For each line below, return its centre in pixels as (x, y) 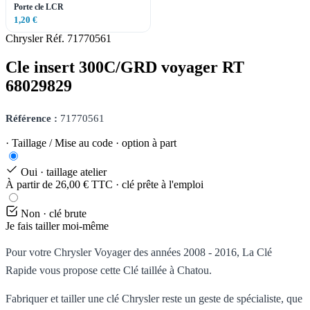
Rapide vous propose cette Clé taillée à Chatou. (109, 270)
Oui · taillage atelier (64, 172)
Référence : (31, 119)
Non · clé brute (54, 214)
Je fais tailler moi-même (57, 226)
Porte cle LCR (39, 7)
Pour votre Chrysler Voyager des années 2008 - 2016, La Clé (139, 252)
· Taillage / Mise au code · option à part (91, 143)
